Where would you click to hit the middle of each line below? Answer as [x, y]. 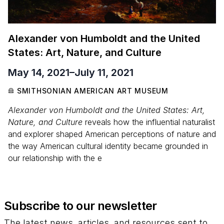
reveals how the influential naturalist [149, 122]
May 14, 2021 [39, 72]
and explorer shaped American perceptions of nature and [112, 134]
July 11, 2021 [104, 72]
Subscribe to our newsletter [80, 205]
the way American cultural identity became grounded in [108, 146]
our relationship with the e [55, 158]
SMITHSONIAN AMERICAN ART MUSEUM [93, 90]
